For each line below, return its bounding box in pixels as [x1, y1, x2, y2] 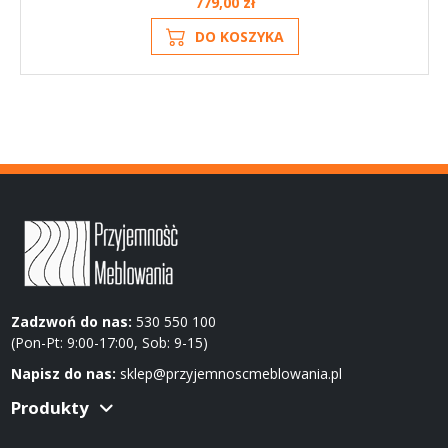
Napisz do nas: [10, 363, 116, 383]
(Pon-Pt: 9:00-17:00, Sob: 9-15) [10, 332, 208, 352]
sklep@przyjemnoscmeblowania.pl [119, 363, 342, 383]
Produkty [10, 395, 89, 419]
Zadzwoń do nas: [10, 311, 132, 331]
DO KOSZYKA [194, 27, 284, 47]
